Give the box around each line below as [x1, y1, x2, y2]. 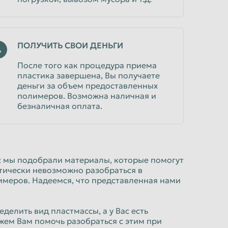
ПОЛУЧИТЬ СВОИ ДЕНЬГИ [17, 40, 123, 50]
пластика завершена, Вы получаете [17, 70, 160, 80]
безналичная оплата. [17, 101, 102, 111]
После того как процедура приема [17, 60, 157, 70]
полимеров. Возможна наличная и [17, 91, 156, 101]
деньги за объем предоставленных [17, 80, 158, 91]
